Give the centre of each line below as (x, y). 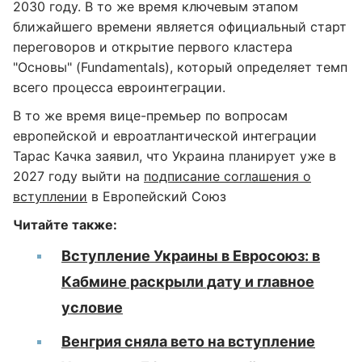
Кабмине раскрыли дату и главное (188, 282)
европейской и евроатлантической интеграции (165, 136)
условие (92, 307)
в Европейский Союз (157, 196)
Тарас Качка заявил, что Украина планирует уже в (175, 156)
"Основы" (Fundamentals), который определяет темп (180, 67)
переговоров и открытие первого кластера (153, 47)
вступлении (50, 196)
